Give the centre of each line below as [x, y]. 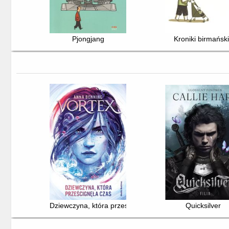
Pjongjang [88, 39]
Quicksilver [203, 206]
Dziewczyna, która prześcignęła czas [109, 206]
